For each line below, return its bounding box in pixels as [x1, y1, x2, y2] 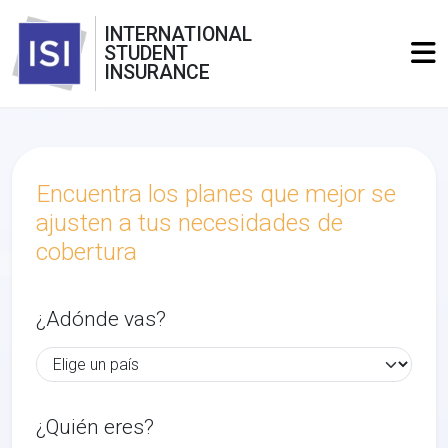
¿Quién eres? [36, 414, 154, 439]
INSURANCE [104, 61, 210, 84]
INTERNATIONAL [104, 23, 252, 46]
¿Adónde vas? [36, 306, 166, 331]
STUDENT [104, 42, 188, 65]
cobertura [36, 237, 137, 266]
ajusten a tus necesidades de [36, 208, 343, 237]
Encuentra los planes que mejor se [36, 179, 396, 208]
